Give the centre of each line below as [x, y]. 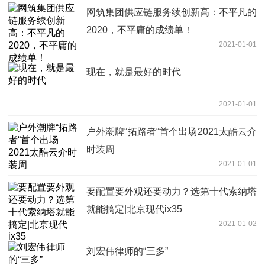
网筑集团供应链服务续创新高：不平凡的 [172, 12]
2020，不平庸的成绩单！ [140, 30]
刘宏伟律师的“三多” [127, 251]
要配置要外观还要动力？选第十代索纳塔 [172, 192]
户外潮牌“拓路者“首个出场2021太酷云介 [172, 132]
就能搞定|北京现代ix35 [134, 209]
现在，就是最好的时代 [134, 72]
